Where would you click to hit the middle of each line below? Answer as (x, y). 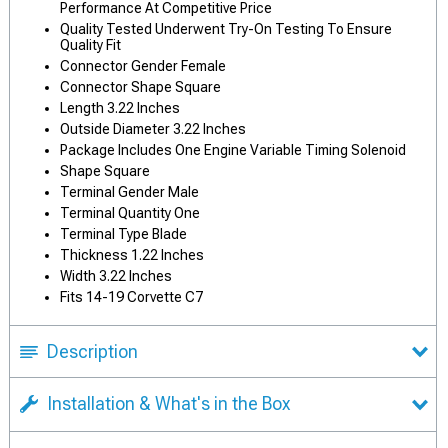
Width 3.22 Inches (116, 276)
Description (92, 351)
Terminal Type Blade (123, 234)
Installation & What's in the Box (168, 403)
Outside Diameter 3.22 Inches (153, 129)
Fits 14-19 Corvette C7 (131, 297)
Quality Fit (90, 45)
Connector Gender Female (143, 66)
